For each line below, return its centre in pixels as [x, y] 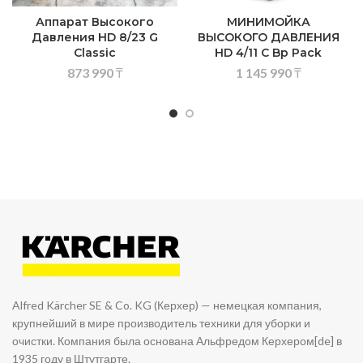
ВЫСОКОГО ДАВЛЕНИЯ [268, 37]
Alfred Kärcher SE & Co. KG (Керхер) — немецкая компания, [167, 305]
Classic [95, 52]
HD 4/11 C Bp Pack [268, 52]
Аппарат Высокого [95, 21]
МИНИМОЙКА [268, 21]
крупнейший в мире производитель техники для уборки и [162, 322]
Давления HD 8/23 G [95, 37]
